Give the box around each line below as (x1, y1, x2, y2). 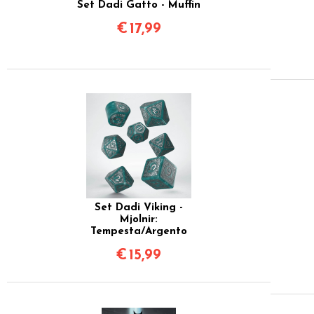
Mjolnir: (119, 214, 158, 225)
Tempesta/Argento (90, 226, 187, 237)
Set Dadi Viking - (94, 202, 183, 213)
